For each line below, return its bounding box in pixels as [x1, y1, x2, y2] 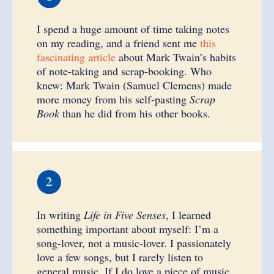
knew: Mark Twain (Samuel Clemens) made [37, 78, 232, 92]
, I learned [166, 207, 211, 222]
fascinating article [37, 50, 116, 64]
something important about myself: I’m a [37, 221, 218, 236]
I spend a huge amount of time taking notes [37, 21, 229, 36]
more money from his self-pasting [37, 92, 190, 106]
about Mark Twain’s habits [116, 50, 236, 64]
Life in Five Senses [84, 207, 166, 222]
